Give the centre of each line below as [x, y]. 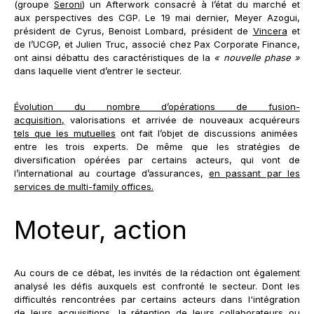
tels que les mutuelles [65, 134]
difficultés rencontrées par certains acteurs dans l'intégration [157, 300]
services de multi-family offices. [84, 187]
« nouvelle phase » [257, 58]
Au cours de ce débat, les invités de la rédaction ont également [157, 273]
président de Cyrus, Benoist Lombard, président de [134, 31]
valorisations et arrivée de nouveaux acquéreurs [182, 120]
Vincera [270, 31]
